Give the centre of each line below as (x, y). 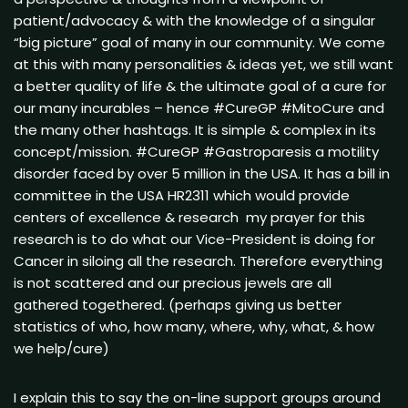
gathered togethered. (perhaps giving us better (178, 304)
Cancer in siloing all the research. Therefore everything (198, 260)
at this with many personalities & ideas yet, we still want (204, 64)
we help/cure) (63, 348)
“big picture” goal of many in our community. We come (199, 42)
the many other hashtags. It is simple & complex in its (195, 129)
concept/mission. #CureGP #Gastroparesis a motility (196, 151)
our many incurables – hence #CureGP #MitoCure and (199, 107)
